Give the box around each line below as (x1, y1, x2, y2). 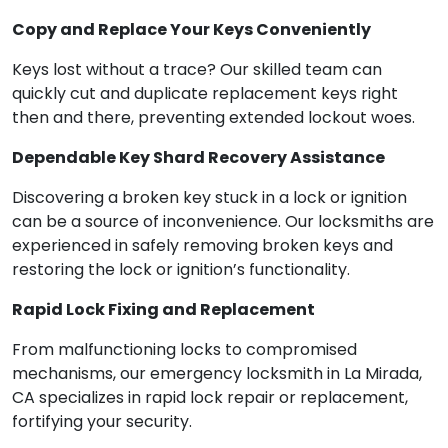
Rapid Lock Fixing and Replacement (12, 298, 315, 322)
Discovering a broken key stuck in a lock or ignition (12, 186, 407, 210)
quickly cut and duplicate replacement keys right (12, 82, 398, 106)
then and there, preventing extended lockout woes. (12, 106, 415, 130)
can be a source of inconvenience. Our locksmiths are (12, 210, 434, 234)
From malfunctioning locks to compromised (12, 338, 357, 362)
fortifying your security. (12, 410, 192, 434)
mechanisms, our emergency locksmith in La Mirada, (12, 362, 422, 386)
